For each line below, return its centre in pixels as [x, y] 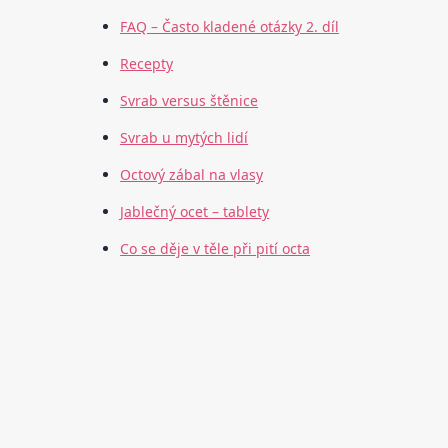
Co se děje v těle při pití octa [215, 249]
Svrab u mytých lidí [184, 138]
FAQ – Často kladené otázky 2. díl [230, 27]
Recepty [147, 64]
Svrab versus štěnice [189, 101]
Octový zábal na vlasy [192, 175]
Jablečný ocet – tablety [195, 212]
